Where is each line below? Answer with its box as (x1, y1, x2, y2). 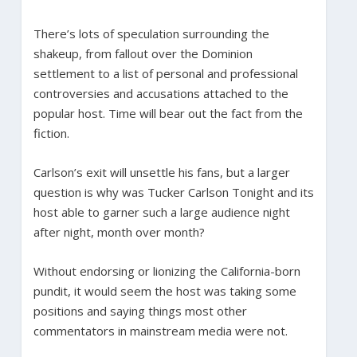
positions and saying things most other (33, 302, 247, 319)
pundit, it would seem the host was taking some (33, 282, 296, 299)
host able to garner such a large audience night (33, 203, 290, 220)
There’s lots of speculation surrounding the (33, 25, 269, 41)
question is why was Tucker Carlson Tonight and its (33, 183, 314, 200)
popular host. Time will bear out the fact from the (33, 104, 303, 121)
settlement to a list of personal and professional (33, 65, 298, 81)
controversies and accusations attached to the (33, 84, 288, 101)
